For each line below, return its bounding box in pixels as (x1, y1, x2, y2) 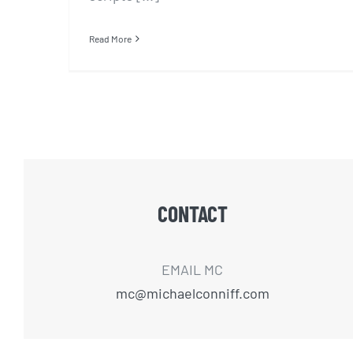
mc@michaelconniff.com (115, 284, 269, 303)
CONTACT (157, 200, 228, 228)
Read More (89, 32, 132, 44)
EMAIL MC (162, 261, 223, 279)
